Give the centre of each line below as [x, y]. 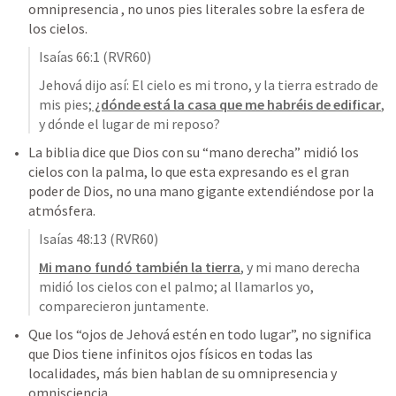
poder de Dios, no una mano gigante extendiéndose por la [201, 191]
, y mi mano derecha [300, 267]
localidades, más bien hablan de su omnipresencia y [183, 373]
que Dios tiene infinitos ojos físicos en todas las [171, 354]
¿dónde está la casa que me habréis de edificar [236, 104]
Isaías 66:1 [69, 57]
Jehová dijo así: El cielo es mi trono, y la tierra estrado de [209, 85]
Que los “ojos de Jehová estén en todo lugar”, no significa [200, 334]
